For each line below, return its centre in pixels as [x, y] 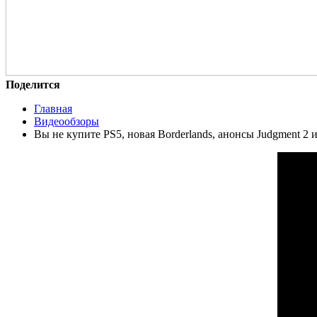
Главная [53, 108]
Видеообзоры [67, 121]
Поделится [33, 84]
